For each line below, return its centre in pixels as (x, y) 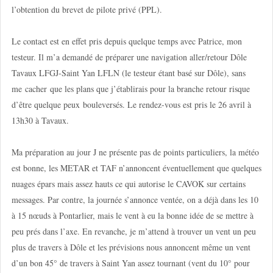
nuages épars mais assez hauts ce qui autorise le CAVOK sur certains (128, 184)
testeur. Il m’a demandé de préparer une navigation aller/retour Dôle (129, 57)
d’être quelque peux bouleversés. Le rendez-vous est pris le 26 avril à (131, 104)
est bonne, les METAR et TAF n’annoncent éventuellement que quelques (136, 168)
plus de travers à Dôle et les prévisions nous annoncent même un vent (131, 247)
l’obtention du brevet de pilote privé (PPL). (87, 9)
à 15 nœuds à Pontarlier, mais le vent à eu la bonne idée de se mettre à (132, 215)
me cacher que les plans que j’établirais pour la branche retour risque (130, 88)
